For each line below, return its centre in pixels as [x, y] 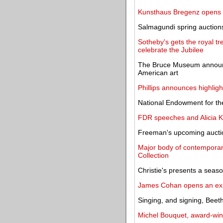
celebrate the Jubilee [171, 50]
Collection [153, 155]
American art [158, 73]
